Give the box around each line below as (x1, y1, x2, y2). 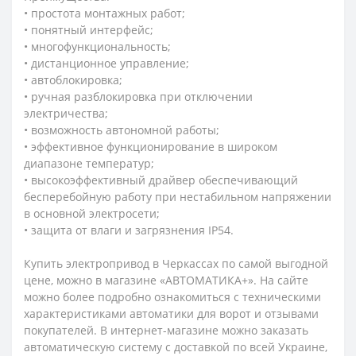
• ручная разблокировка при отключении (24, 89, 253, 105)
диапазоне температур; (24, 156, 154, 172)
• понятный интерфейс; (24, 22, 153, 38)
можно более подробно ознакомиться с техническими (24, 289, 321, 305)
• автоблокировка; (24, 72, 122, 88)
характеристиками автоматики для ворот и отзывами (24, 306, 319, 322)
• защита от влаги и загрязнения (24, 222, 208, 238)
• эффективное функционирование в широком (24, 139, 277, 155)
